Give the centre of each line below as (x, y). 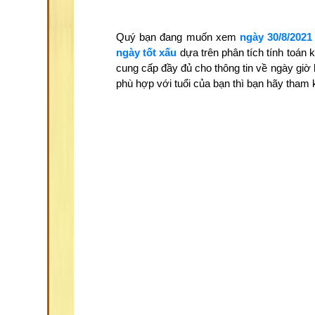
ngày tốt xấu (147, 53)
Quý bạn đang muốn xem (178, 37)
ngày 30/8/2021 (276, 37)
